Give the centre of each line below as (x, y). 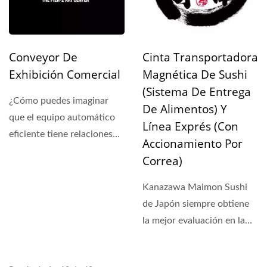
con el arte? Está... (49, 151)
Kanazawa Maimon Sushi (195, 187)
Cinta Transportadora (200, 58)
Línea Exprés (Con (190, 127)
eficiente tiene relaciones (61, 134)
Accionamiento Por (193, 144)
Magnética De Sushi (195, 75)
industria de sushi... (183, 237)
